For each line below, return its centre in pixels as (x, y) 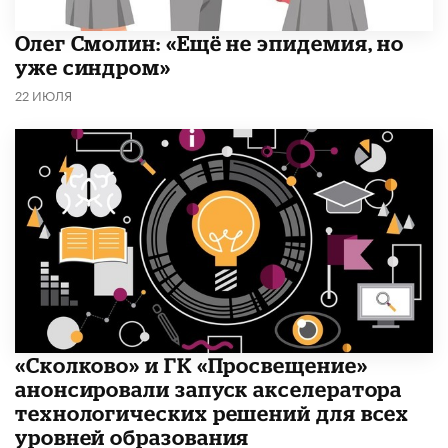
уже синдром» (93, 66)
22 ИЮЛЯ (43, 93)
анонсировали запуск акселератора (209, 389)
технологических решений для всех (212, 413)
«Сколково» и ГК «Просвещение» (191, 365)
